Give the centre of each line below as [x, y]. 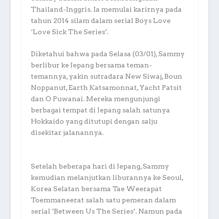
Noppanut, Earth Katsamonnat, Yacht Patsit [106, 88]
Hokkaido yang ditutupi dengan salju [94, 121]
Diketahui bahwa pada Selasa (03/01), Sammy [108, 54]
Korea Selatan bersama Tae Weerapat [96, 188]
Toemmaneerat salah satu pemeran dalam [103, 200]
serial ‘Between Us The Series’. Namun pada [106, 211]
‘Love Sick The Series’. [69, 32]
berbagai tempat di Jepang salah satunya [100, 110]
